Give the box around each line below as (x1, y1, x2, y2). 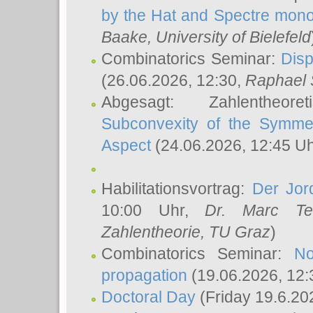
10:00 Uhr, (101, 201, 205, 219)
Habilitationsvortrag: (101, 180, 252, 198)
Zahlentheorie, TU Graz (101, 223, 270, 241)
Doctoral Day (101, 288, 196, 306)
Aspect (101, 136, 151, 154)
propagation (101, 266, 187, 284)
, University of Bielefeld (147, 28, 311, 46)
